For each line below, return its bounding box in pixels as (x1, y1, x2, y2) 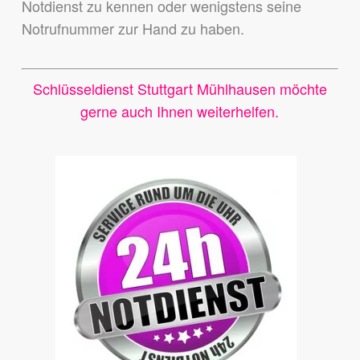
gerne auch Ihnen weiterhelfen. (80, 100, 280, 122)
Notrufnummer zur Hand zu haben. (21, 18, 244, 39)
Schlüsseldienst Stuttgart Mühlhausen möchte (32, 78, 327, 100)
